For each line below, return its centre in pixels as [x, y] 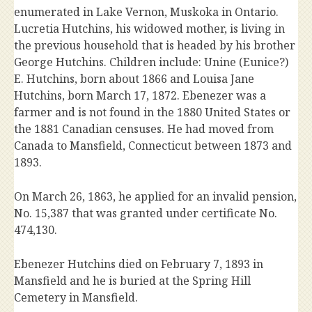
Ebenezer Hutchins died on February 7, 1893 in [139, 264]
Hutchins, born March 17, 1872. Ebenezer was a [140, 96]
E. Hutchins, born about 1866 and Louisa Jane [134, 79]
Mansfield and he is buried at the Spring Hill [132, 281]
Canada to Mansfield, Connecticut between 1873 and [153, 146]
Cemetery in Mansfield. [76, 298]
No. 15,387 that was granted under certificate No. [146, 213]
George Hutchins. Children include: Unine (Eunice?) [151, 62]
